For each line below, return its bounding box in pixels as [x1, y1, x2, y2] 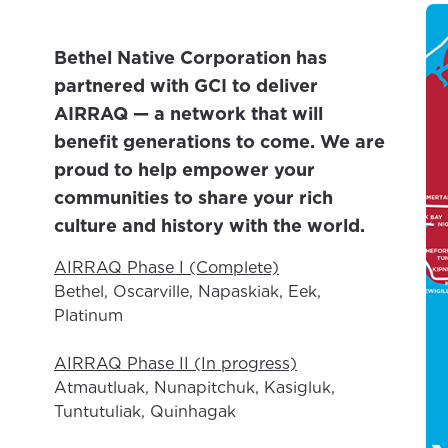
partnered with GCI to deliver [54, 74, 318, 96]
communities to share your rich [54, 186, 333, 208]
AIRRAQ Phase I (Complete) [54, 257, 279, 277]
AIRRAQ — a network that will [54, 102, 323, 124]
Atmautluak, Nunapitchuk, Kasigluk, [54, 377, 335, 397]
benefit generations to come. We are [54, 130, 385, 152]
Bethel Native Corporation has [54, 46, 327, 68]
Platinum [54, 305, 123, 325]
